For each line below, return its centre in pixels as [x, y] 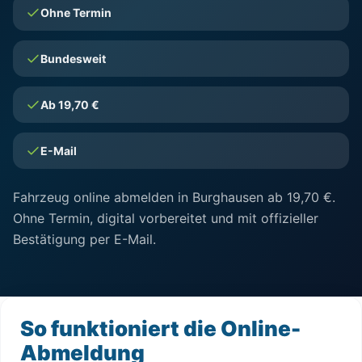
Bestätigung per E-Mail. [84, 239]
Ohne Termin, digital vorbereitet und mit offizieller [166, 218]
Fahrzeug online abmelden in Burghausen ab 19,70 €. [174, 197]
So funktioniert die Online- [160, 328]
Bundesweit [73, 59]
